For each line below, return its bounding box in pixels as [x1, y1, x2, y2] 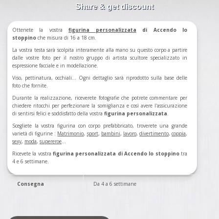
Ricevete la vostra [12, 150, 53, 157]
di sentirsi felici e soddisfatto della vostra [12, 110, 104, 117]
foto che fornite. [12, 82, 48, 89]
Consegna [17, 180, 44, 188]
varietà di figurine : [12, 130, 58, 137]
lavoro [123, 130, 136, 137]
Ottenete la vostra [12, 26, 69, 34]
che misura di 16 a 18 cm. [36, 34, 98, 42]
